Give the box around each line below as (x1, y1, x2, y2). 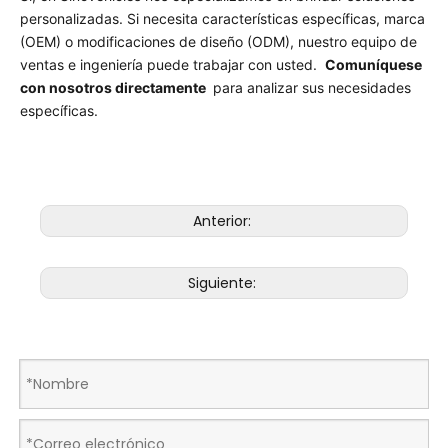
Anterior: (193, 211, 255, 231)
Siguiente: (188, 273, 260, 293)
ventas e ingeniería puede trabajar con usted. (20, 56, 325, 73)
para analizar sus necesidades (209, 79, 411, 96)
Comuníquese (325, 56, 422, 73)
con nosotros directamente (20, 79, 209, 96)
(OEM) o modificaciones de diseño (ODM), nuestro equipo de (20, 33, 417, 50)
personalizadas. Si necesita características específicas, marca (20, 10, 425, 27)
